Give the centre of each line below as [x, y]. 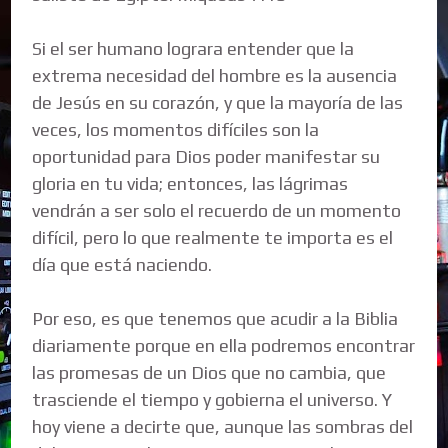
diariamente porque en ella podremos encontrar [224, 345]
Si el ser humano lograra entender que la [193, 48]
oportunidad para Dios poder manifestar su [206, 156]
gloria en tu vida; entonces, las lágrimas [190, 183]
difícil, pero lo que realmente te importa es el [213, 237]
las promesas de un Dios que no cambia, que [209, 372]
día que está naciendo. [122, 264]
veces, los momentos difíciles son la [176, 129]
